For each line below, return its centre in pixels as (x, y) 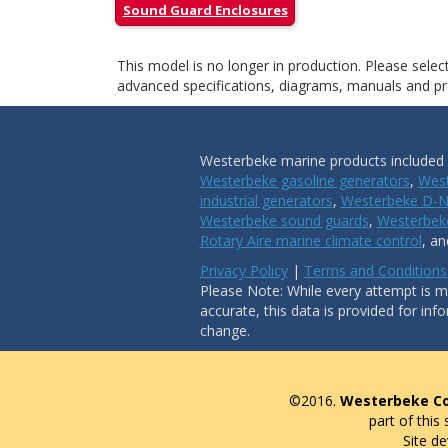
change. (224, 330)
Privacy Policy (243, 270)
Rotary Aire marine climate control (310, 240)
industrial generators (266, 200)
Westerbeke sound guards (284, 220)
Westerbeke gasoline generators (304, 180)
